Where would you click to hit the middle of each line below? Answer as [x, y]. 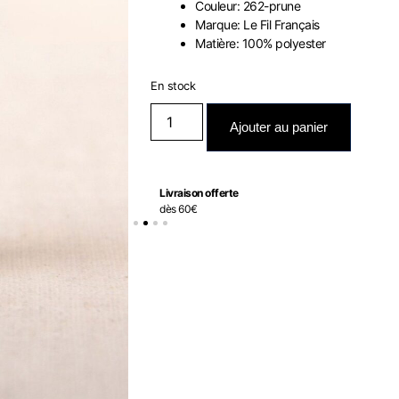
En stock [173, 86]
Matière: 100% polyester [261, 43]
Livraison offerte [199, 193]
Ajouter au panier [278, 127]
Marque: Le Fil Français [257, 24]
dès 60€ [179, 209]
